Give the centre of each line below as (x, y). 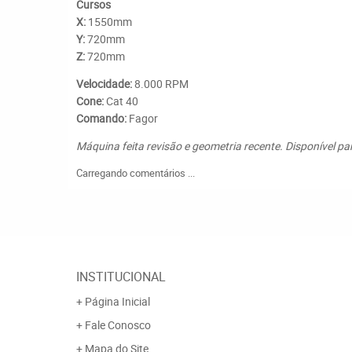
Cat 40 (121, 101)
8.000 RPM (160, 84)
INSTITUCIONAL (121, 277)
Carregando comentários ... (136, 173)
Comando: (101, 118)
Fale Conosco (118, 325)
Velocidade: (104, 84)
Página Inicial (117, 301)
